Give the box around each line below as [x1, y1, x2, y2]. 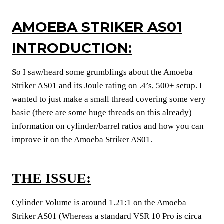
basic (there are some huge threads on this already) [12, 107, 192, 117]
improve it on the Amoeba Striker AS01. [12, 134, 152, 144]
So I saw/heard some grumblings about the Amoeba [12, 67, 193, 77]
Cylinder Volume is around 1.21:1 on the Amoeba [12, 197, 186, 207]
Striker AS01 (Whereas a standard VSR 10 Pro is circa [12, 211, 202, 221]
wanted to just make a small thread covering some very [12, 94, 206, 104]
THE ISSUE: [12, 170, 91, 186]
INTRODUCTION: [12, 39, 132, 56]
